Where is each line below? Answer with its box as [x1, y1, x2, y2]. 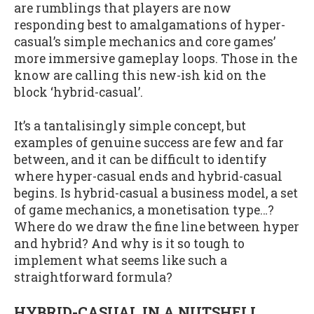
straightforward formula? [14, 269, 172, 286]
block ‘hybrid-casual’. [14, 83, 143, 100]
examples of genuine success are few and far [14, 135, 284, 151]
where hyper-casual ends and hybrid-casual [14, 168, 282, 185]
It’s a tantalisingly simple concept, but [14, 118, 246, 135]
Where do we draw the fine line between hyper [14, 219, 299, 235]
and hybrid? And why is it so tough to [14, 235, 245, 252]
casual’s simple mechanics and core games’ [14, 33, 275, 50]
